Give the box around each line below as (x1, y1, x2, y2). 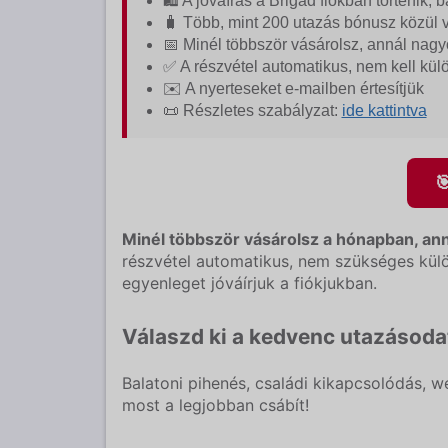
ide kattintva (341, 102, 427, 120)
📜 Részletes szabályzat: (162, 102, 342, 120)
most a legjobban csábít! (121, 394, 309, 415)
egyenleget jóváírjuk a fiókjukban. (121, 273, 377, 294)
